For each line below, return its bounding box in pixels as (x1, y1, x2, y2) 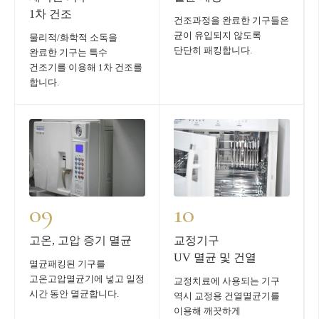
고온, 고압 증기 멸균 (29, 234, 132, 246)
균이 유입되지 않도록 (174, 29, 261, 41)
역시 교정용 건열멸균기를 (174, 290, 280, 301)
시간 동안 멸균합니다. (29, 288, 119, 299)
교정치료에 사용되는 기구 (174, 275, 280, 286)
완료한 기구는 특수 (29, 46, 108, 58)
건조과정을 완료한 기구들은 (174, 14, 289, 26)
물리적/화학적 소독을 (29, 31, 117, 43)
